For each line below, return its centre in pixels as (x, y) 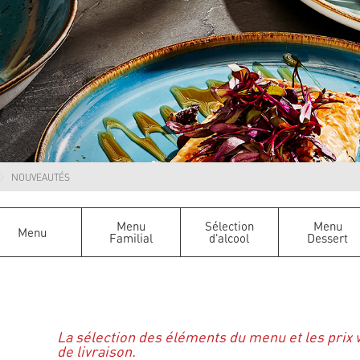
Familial (131, 238)
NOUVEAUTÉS (41, 177)
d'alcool (229, 238)
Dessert (328, 238)
